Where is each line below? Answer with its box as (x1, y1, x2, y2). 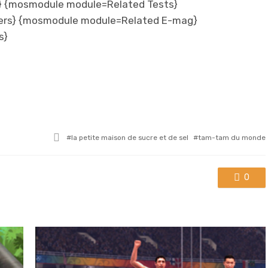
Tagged (59, 129, 97, 143)
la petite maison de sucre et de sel (71, 133, 188, 142)
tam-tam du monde (198, 133, 266, 142)
